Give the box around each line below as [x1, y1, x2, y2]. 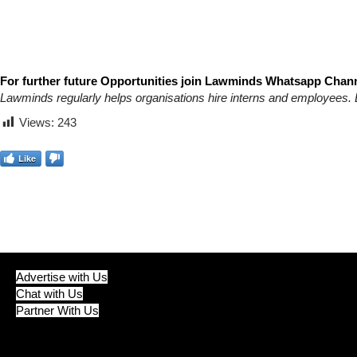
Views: [19, 116, 54, 129]
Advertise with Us [16, 270, 108, 284]
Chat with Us [16, 287, 83, 301]
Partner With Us [16, 304, 99, 318]
